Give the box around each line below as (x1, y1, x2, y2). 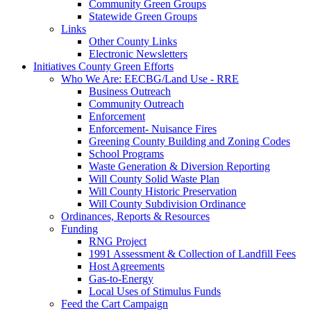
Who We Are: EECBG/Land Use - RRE (61, 73, 239, 85)
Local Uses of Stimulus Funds (89, 285, 221, 297)
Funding (61, 223, 98, 235)
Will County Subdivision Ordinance (89, 198, 246, 210)
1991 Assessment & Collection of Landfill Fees (89, 248, 296, 260)
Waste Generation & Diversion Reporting (89, 160, 270, 172)
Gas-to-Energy (89, 273, 153, 285)
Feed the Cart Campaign (61, 298, 168, 310)
